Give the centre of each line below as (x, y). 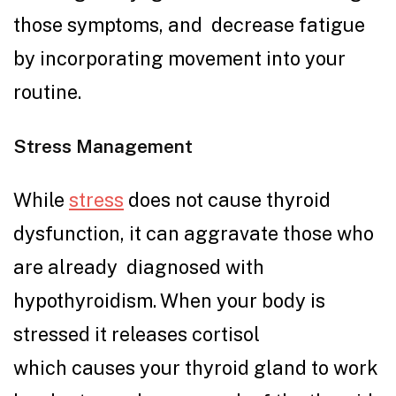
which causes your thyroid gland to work (196, 368)
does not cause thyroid (227, 200)
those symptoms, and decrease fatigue (189, 25)
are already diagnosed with (139, 267)
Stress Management (105, 147)
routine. (52, 92)
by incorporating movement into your (179, 59)
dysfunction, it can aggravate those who (194, 234)
